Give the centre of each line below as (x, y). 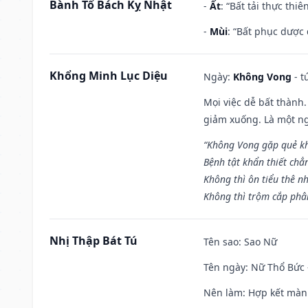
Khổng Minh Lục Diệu (109, 75)
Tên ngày (224, 267)
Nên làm (223, 292)
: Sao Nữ (258, 241)
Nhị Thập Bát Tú (93, 240)
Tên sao (221, 241)
